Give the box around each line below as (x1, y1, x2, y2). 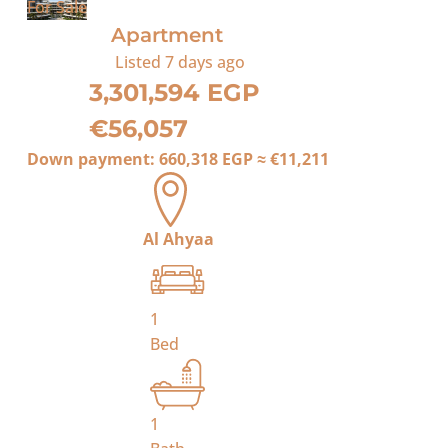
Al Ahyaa (142, 228, 214, 250)
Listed (111, 51, 166, 73)
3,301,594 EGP (89, 78, 261, 107)
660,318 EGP (159, 148, 254, 170)
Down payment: (27, 148, 160, 170)
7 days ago (165, 51, 246, 73)
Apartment (111, 23, 224, 47)
